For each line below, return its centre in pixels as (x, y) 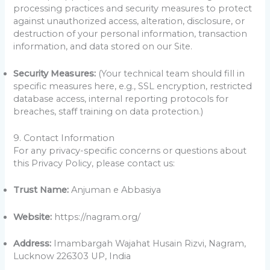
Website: (33, 217)
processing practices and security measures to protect (133, 9)
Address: (33, 243)
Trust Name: (41, 190)
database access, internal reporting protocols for (121, 99)
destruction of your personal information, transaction (130, 34)
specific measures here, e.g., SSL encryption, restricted (133, 86)
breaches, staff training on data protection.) (108, 111)
